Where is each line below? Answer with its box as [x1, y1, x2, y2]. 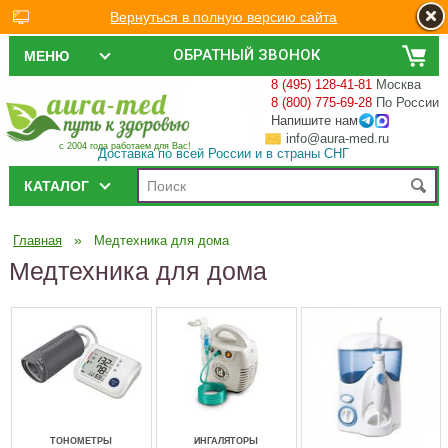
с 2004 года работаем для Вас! [59, 140, 192, 151]
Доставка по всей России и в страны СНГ [98, 146, 350, 161]
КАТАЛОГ [23, 178, 89, 194]
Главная [12, 233, 62, 248]
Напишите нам [271, 113, 359, 128]
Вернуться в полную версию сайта [110, 9, 338, 25]
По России [376, 95, 440, 110]
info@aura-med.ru [286, 131, 390, 146]
